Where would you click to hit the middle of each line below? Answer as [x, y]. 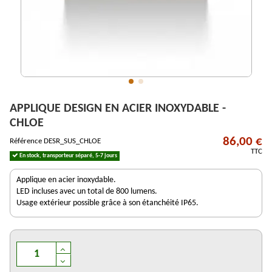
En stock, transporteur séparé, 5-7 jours [67, 156]
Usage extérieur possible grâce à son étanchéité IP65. [108, 203]
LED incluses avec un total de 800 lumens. [87, 192]
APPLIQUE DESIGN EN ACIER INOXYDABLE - [118, 108]
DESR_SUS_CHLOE [72, 141]
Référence [26, 141]
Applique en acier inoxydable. [66, 180]
